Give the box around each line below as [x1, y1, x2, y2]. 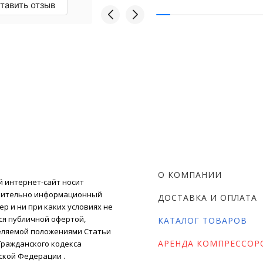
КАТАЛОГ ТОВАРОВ [158, 215, 247, 226]
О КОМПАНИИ [158, 169, 222, 180]
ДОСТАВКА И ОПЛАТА [158, 192, 257, 203]
